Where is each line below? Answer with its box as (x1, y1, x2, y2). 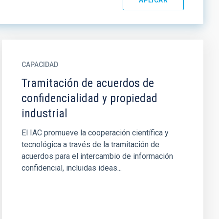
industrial (21, 107, 67, 120)
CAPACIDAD (21, 61, 58, 68)
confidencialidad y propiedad (21, 91, 157, 105)
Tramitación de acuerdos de (21, 76, 154, 90)
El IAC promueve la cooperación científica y (21, 128, 169, 137)
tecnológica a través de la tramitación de (21, 140, 159, 149)
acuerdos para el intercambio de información (21, 152, 173, 161)
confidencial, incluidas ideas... (21, 163, 122, 173)
